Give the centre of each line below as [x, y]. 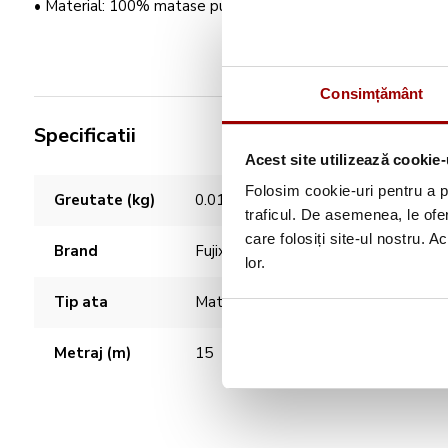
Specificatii [85, 135]
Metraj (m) [92, 353]
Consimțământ [372, 93]
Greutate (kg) [104, 200]
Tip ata [81, 302]
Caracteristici [77, 184]
